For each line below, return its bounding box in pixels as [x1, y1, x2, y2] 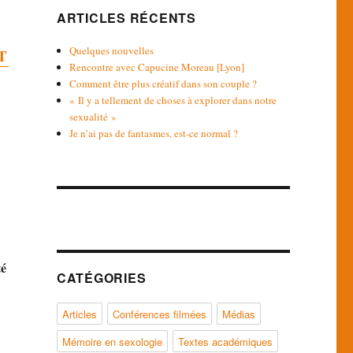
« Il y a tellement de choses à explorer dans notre [69, 92, 277, 107]
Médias [221, 306, 255, 321]
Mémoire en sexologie [61, 333, 162, 349]
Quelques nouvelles [69, 43, 154, 58]
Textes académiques [177, 333, 273, 349]
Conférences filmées [112, 306, 206, 321]
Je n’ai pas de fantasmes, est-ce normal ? [69, 125, 239, 140]
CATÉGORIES [56, 268, 147, 287]
